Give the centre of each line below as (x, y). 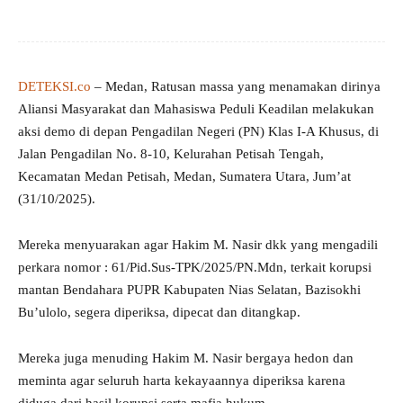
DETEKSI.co (54, 87)
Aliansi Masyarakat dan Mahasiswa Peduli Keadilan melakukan (196, 109)
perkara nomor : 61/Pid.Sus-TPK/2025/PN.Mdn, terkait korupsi (195, 268)
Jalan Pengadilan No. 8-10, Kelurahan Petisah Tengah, (171, 154)
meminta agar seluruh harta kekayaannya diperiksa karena (182, 381)
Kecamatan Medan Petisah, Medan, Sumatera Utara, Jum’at (184, 177)
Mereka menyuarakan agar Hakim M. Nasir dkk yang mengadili (198, 245)
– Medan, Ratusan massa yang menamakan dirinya (236, 87)
